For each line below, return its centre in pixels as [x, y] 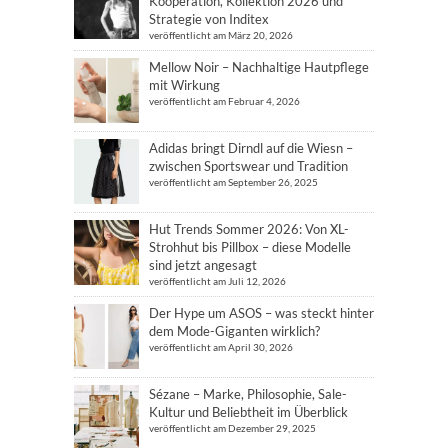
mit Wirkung [184, 85]
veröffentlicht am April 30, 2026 [221, 347]
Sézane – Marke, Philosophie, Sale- [248, 394]
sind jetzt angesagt [203, 265]
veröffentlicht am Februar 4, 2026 [224, 101]
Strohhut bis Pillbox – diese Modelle [250, 247]
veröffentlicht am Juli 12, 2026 [217, 281]
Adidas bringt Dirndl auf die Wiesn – [251, 148]
